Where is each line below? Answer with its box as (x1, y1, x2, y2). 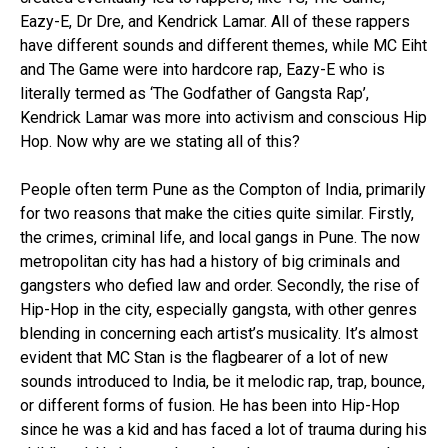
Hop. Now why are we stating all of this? (20, 132, 300, 151)
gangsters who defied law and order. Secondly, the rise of (20, 276, 420, 295)
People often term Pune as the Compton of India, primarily (20, 180, 426, 199)
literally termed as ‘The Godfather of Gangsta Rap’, (20, 84, 369, 103)
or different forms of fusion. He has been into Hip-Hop (20, 396, 400, 415)
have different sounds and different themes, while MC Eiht (20, 36, 427, 55)
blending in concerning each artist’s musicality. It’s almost (20, 324, 418, 343)
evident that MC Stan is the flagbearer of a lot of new (20, 348, 388, 367)
